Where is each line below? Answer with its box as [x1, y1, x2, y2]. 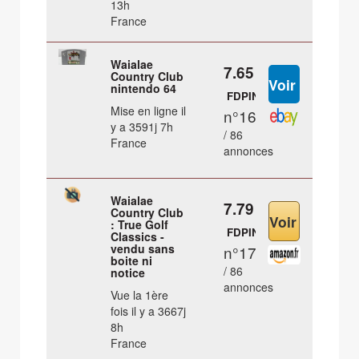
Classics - [111, 228, 165, 245]
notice [111, 264, 146, 281]
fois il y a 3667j [111, 303, 187, 320]
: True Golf [111, 216, 169, 233]
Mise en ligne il [111, 103, 187, 119]
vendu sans [111, 240, 175, 257]
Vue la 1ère [111, 287, 169, 304]
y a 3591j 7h [111, 119, 174, 135]
